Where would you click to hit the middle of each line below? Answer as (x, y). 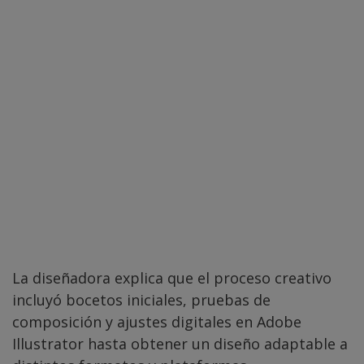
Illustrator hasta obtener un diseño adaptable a (180, 344)
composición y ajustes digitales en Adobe (157, 322)
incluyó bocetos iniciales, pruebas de (141, 300)
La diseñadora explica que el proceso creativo (172, 278)
